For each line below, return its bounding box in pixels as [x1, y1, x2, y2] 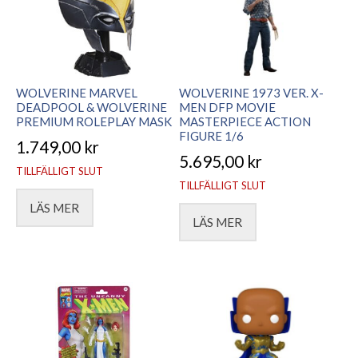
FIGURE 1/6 [179, 129, 244, 144]
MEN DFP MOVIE [179, 100, 276, 115]
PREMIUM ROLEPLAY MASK [16, 114, 172, 129]
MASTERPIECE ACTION [179, 114, 311, 129]
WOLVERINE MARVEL [16, 86, 137, 101]
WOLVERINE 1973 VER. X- [179, 86, 324, 101]
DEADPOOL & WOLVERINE [16, 100, 167, 115]
